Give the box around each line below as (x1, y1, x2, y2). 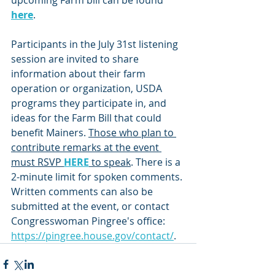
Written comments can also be (11, 185, 155, 198)
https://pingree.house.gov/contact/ (11, 229, 174, 242)
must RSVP (11, 155, 64, 169)
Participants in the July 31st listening (11, 37, 180, 51)
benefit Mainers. (11, 126, 88, 139)
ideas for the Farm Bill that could (11, 111, 164, 125)
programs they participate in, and (11, 96, 169, 110)
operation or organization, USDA (11, 82, 165, 95)
